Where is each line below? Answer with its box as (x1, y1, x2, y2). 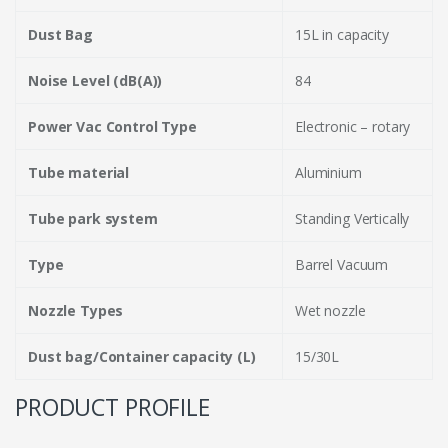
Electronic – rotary (295, 117, 411, 136)
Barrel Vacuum (295, 255, 389, 274)
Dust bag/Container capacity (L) (28, 347, 256, 366)
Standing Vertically (295, 209, 410, 228)
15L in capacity (295, 25, 389, 44)
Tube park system (28, 209, 158, 228)
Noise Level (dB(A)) (28, 71, 163, 90)
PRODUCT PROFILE (15, 391, 210, 423)
